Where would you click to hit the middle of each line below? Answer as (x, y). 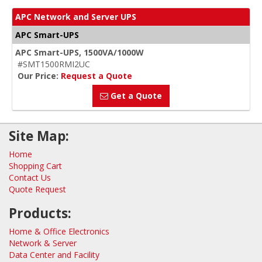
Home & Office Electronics (59, 231)
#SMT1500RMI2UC (54, 64)
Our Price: (39, 76)
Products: (40, 213)
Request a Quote (96, 76)
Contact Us (30, 177)
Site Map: (39, 136)
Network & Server (43, 243)
